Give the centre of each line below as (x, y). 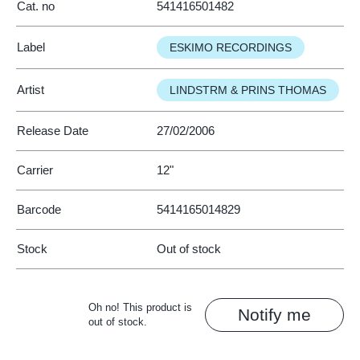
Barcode (39, 209)
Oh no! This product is (140, 307)
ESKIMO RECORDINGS (231, 47)
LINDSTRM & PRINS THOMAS (248, 90)
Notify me (274, 315)
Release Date (53, 131)
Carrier (35, 170)
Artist (31, 90)
